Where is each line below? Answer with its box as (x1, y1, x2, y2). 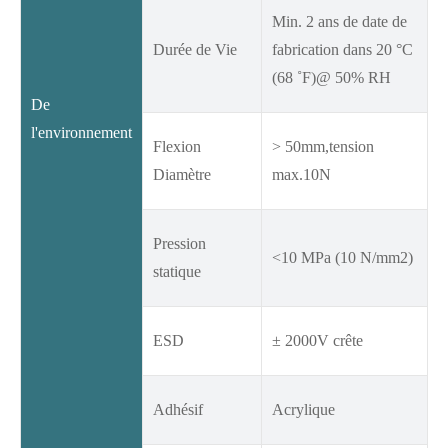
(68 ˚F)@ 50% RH (272, 69, 391, 87)
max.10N (272, 166, 331, 184)
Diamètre (153, 166, 211, 184)
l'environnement (31, 124, 132, 142)
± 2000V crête (272, 332, 363, 350)
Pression (153, 235, 206, 253)
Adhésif (153, 401, 203, 419)
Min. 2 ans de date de (272, 13, 407, 31)
